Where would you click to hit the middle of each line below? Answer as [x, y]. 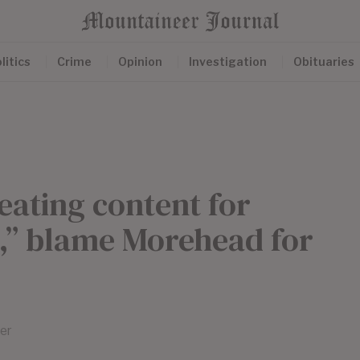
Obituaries [324, 61]
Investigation [228, 61]
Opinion [140, 61]
